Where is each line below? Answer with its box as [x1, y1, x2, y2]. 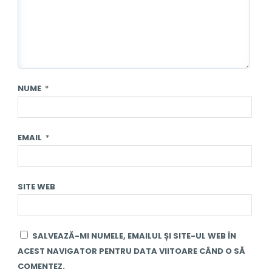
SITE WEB [17, 181, 55, 192]
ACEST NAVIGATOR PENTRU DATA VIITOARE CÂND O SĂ [17, 245, 245, 257]
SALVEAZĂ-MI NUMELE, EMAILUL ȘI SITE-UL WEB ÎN [32, 230, 236, 242]
